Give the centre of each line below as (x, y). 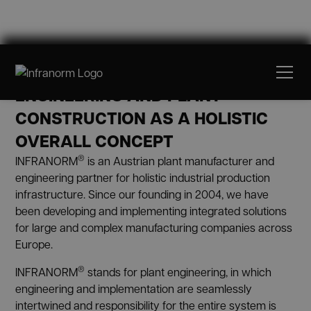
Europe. (34, 244)
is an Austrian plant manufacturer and (180, 161)
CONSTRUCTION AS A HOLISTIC (142, 118)
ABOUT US (84, 64)
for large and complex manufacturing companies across (154, 227)
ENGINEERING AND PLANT (119, 95)
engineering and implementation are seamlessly (134, 288)
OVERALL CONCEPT (95, 141)
